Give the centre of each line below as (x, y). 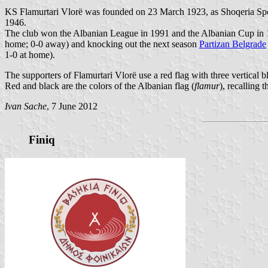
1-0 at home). (30, 54)
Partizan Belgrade (233, 44)
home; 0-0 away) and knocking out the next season (102, 44)
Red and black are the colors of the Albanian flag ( (100, 86)
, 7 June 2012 (72, 106)
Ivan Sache (26, 106)
